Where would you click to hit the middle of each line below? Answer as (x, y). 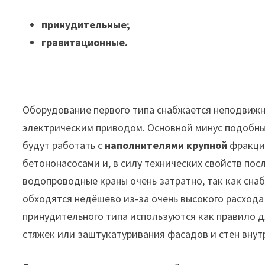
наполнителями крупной (166, 145)
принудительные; (86, 24)
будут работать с (64, 145)
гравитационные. (85, 42)
